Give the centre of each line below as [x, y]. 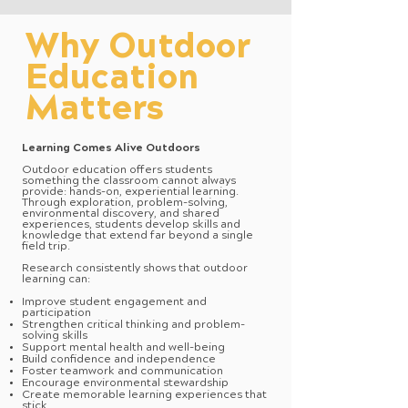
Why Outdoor [138, 50]
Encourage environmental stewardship [125, 384]
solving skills [55, 337]
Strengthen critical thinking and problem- [133, 326]
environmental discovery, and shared [121, 214]
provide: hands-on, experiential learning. [130, 193]
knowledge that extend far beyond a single [138, 236]
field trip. [46, 247]
